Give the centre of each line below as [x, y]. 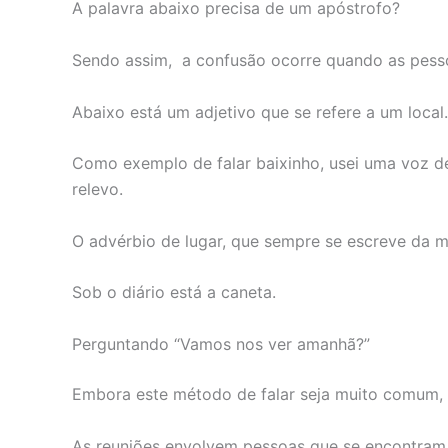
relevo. [97, 189]
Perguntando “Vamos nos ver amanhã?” [221, 343]
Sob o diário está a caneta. [174, 292]
